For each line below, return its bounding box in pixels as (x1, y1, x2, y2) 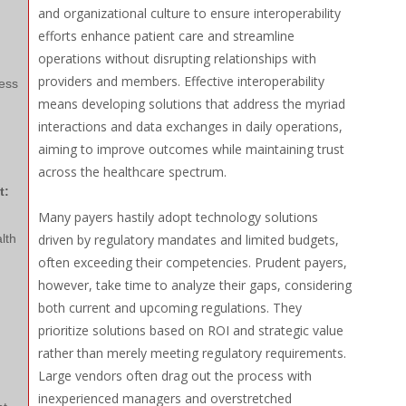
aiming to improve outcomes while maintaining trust (37, 140, 344, 158)
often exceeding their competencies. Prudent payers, (37, 254, 347, 271)
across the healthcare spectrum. (37, 163, 227, 180)
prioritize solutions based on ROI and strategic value (37, 322, 343, 339)
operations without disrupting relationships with (37, 50, 316, 67)
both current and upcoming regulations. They (37, 299, 302, 316)
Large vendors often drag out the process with (37, 367, 312, 384)
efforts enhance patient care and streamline (37, 27, 295, 44)
